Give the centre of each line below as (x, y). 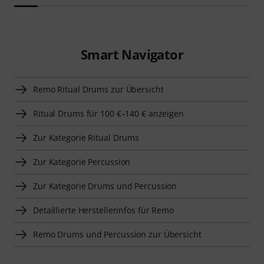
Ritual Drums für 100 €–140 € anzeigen (108, 114)
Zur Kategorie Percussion (82, 162)
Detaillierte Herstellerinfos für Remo (103, 210)
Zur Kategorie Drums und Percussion (105, 186)
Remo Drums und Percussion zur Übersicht (117, 235)
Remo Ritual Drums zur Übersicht (98, 90)
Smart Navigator (132, 55)
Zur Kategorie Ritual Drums (86, 138)
